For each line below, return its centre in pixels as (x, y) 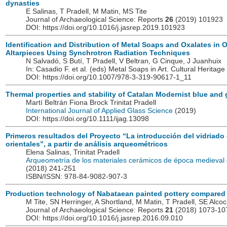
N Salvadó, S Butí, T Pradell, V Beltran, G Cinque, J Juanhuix (124, 61)
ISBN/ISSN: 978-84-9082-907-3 (77, 177)
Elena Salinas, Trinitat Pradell (73, 152)
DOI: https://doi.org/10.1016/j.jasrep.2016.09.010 (104, 218)
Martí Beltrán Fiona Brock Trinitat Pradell (91, 103)
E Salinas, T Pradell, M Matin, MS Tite (86, 11)
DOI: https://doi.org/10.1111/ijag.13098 (87, 119)
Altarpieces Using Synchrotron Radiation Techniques (98, 53)
